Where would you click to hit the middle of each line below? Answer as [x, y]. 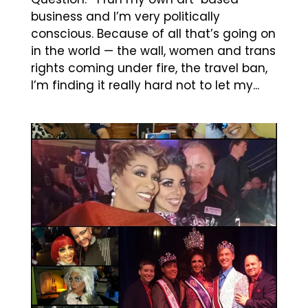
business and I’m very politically [125, 16]
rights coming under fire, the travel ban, [149, 68]
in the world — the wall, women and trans [153, 51]
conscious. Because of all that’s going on [153, 33]
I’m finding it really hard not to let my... [145, 85]
